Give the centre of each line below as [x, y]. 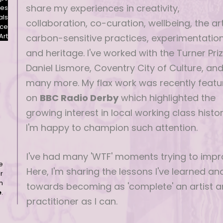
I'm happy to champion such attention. [112, 128]
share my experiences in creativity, [103, 8]
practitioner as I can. [72, 201]
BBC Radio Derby [79, 98]
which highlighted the [167, 98]
